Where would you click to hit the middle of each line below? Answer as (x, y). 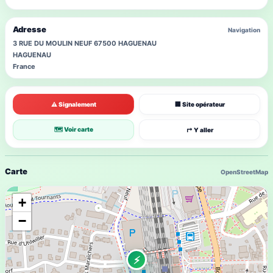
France (24, 66)
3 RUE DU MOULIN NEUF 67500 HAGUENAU (85, 43)
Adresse (30, 29)
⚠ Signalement (73, 104)
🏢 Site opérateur (200, 104)
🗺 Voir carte (73, 129)
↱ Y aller (200, 130)
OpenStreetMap (244, 172)
